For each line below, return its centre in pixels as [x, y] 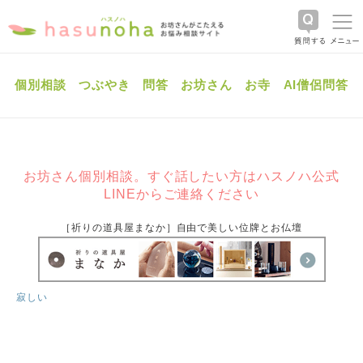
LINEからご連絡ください [181, 194]
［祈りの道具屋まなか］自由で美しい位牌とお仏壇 [181, 228]
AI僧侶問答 [316, 85]
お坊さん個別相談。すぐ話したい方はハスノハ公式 [181, 176]
